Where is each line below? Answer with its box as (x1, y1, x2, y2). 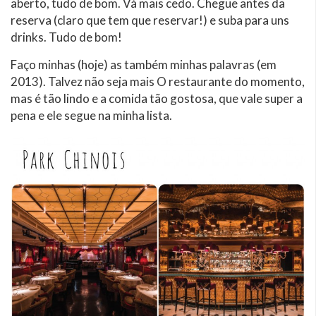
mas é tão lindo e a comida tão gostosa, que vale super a (11, 91, 303, 106)
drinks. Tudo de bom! (11, 30, 122, 44)
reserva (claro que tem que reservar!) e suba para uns (11, 13, 289, 28)
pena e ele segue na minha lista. (11, 108, 172, 123)
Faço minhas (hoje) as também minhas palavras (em (11, 57, 276, 72)
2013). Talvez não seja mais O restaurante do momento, (11, 74, 305, 89)
